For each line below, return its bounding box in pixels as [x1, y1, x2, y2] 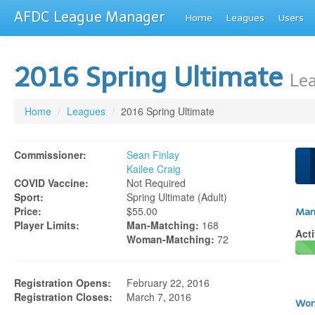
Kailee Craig [127, 162, 181, 176]
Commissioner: [14, 148, 86, 162]
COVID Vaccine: [14, 176, 89, 190]
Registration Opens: [14, 276, 111, 290]
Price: [14, 204, 41, 218]
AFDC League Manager [14, 8, 165, 25]
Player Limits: [14, 218, 79, 232]
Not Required [127, 176, 186, 190]
